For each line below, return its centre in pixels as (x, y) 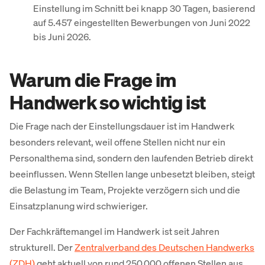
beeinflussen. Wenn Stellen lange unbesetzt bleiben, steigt (132, 174)
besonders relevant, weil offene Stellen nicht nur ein (117, 142)
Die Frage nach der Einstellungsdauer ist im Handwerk (122, 126)
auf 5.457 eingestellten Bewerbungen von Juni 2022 (142, 22)
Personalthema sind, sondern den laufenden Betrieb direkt (131, 158)
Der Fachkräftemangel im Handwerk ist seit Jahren (114, 231)
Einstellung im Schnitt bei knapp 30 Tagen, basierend (144, 8)
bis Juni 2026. (62, 37)
